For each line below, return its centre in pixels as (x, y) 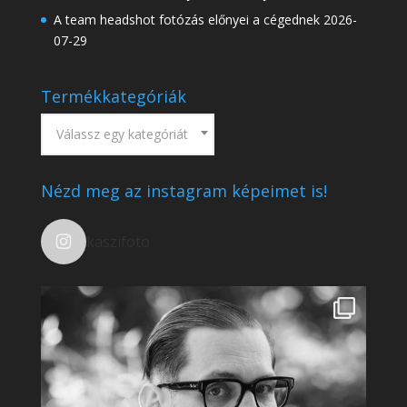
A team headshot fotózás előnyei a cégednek (186, 20)
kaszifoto (118, 242)
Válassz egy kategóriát (122, 134)
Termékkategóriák (113, 97)
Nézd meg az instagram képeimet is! (184, 191)
